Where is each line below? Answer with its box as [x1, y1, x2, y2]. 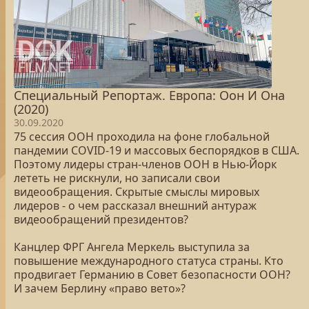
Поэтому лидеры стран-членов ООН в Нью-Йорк [14, 157, 277, 172]
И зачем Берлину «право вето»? [14, 281, 186, 296]
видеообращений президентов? [14, 212, 188, 227]
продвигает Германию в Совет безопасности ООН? [14, 267, 290, 282]
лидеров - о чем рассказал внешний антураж [14, 198, 257, 213]
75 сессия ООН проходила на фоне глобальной [14, 129, 270, 144]
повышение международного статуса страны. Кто [14, 253, 283, 268]
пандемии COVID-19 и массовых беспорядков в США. [14, 143, 299, 158]
